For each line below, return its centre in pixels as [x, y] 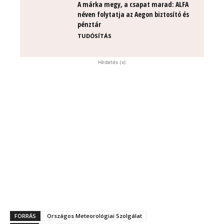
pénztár [89, 24]
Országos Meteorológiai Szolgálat [94, 215]
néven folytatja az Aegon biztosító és [133, 14]
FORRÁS [25, 215]
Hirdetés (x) [112, 62]
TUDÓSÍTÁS [94, 35]
